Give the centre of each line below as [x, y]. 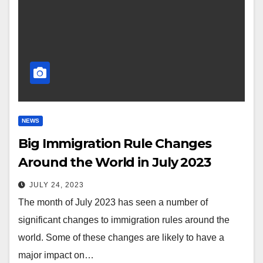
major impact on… [56, 255]
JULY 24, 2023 [57, 185]
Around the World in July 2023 [115, 162]
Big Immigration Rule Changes [115, 143]
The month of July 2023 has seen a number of [113, 202]
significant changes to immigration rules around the [124, 220]
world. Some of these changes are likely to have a [121, 237]
